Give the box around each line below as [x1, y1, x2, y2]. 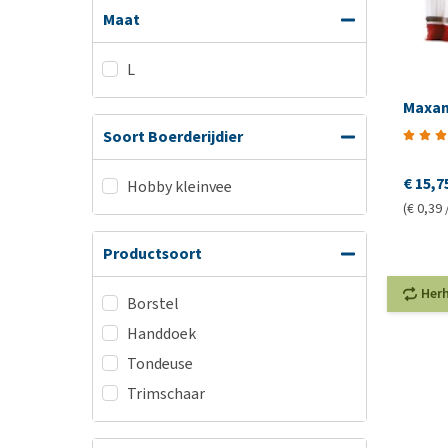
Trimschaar [127, 383, 205, 404]
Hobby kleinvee [127, 176, 232, 197]
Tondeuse [127, 353, 193, 374]
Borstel [127, 293, 179, 314]
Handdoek [127, 323, 196, 344]
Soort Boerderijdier [103, 126, 243, 147]
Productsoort [103, 243, 202, 264]
